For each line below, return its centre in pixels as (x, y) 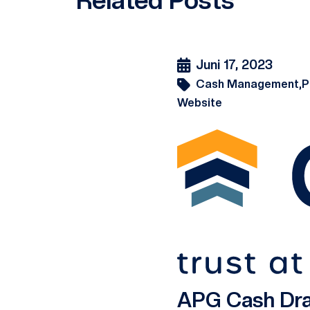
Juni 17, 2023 (234, 64)
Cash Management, (249, 84)
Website (200, 102)
